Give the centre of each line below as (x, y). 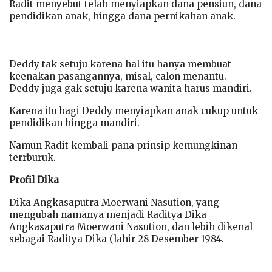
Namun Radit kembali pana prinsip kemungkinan (123, 145)
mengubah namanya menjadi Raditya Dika (108, 214)
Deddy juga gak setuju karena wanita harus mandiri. (131, 88)
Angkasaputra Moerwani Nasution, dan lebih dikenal (131, 226)
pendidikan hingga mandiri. (74, 123)
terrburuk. (32, 157)
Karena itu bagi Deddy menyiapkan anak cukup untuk (134, 110)
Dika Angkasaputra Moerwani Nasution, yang (114, 202)
